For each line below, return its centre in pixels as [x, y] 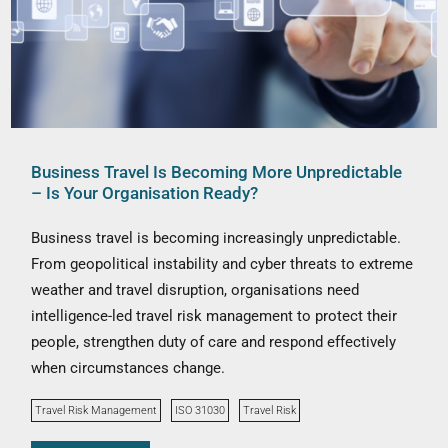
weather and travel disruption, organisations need [195, 290]
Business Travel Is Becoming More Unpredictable [217, 172]
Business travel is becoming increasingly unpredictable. [216, 238]
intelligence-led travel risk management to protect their [214, 316]
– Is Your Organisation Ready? [145, 193]
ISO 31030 [200, 411]
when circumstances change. [128, 368]
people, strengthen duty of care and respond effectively [214, 342]
